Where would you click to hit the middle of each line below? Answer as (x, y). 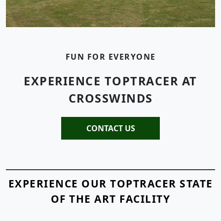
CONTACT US (110, 128)
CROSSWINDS (110, 98)
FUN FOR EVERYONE (110, 57)
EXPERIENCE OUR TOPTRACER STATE (110, 184)
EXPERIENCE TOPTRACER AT (110, 81)
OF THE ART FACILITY (110, 199)
